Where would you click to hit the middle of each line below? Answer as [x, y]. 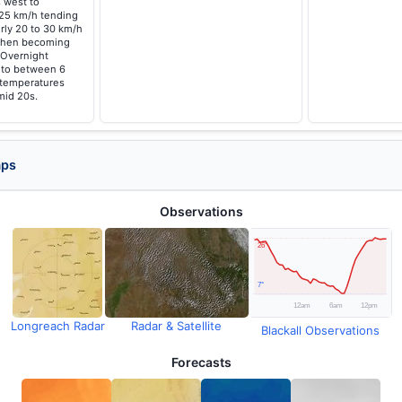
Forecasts [201, 362]
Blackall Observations [320, 330]
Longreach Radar [57, 326]
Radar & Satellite [176, 326]
